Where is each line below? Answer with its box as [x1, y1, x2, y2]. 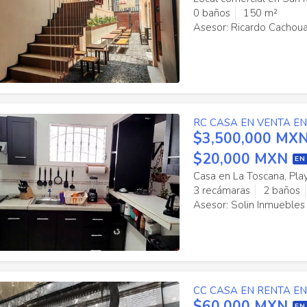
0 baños [193, 6, 230, 20]
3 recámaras [193, 184, 250, 197]
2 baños [262, 184, 300, 197]
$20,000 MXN [193, 149, 288, 169]
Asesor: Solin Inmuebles [193, 198, 305, 212]
